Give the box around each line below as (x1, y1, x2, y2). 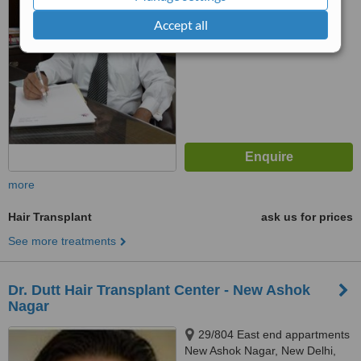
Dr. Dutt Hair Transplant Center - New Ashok (8, 282, 310, 298)
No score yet (230, 21, 301, 34)
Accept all (153, 17, 208, 32)
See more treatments (8, 234, 116, 247)
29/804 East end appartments (198, 328, 350, 341)
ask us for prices (261, 210, 353, 223)
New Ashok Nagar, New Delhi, (185, 344, 336, 357)
